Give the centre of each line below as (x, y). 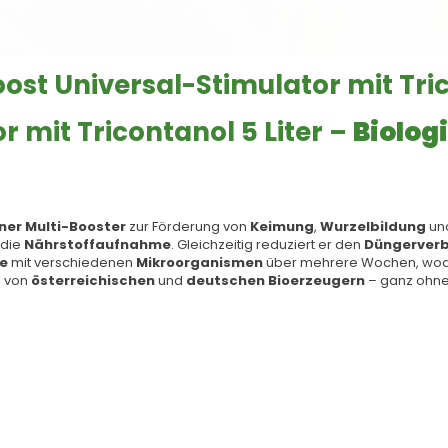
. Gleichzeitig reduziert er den (267, 245)
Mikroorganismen (199, 263)
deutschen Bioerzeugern (275, 281)
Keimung (282, 227)
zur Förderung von (188, 227)
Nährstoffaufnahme (97, 245)
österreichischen (93, 281)
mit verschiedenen (72, 263)
